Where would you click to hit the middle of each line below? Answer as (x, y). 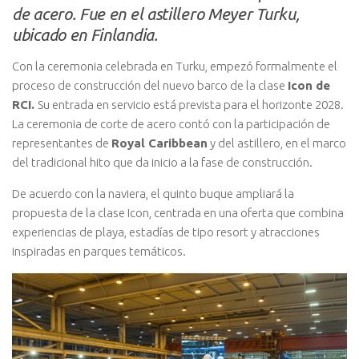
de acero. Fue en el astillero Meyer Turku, (156, 14)
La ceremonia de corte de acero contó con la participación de (171, 123)
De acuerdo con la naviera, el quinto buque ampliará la (153, 193)
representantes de (62, 143)
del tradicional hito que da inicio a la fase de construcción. (162, 162)
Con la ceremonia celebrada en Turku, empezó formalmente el (175, 66)
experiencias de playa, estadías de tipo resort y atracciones (166, 232)
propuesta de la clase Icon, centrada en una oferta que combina (178, 212)
